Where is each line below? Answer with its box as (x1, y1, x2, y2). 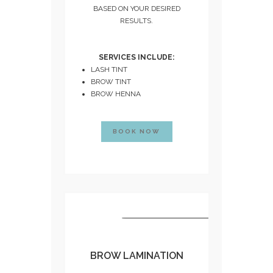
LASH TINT (90, 65, 127, 74)
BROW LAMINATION (90, 250, 183, 262)
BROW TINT (90, 77, 131, 87)
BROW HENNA (90, 90, 141, 99)
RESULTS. (120, 16, 153, 26)
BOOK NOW (113, 128, 160, 135)
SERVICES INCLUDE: (99, 53, 174, 62)
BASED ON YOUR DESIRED (93, 4, 180, 13)
